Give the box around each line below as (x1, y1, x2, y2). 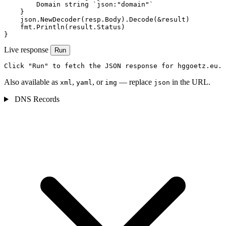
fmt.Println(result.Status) (4, 23, 125, 31)
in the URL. (170, 78, 210, 87)
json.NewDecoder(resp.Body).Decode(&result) (4, 16, 190, 24)
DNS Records (12, 95, 60, 104)
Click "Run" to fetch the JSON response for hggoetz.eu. (4, 62, 222, 70)
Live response (4, 45, 48, 54)
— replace (117, 78, 154, 87)
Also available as (4, 78, 60, 87)
